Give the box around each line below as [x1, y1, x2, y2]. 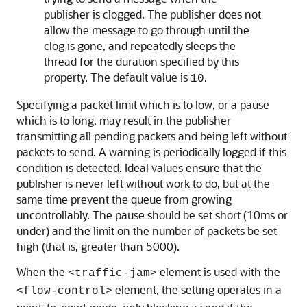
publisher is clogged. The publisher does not [44, 7, 261, 21]
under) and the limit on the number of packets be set [16, 223, 277, 238]
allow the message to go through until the [44, 23, 249, 37]
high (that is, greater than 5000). [16, 239, 180, 254]
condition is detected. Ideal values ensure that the [16, 160, 262, 175]
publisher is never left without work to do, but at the [16, 176, 270, 191]
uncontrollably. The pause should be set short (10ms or [16, 208, 288, 222]
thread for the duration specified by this [44, 54, 239, 69]
